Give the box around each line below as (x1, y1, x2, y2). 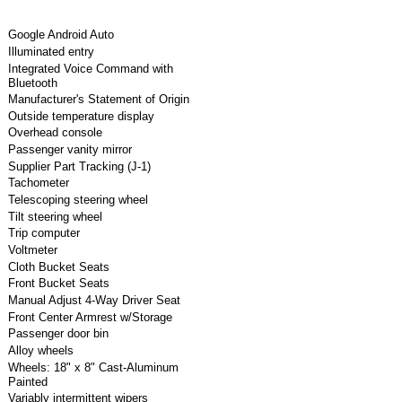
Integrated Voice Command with (7, 61, 173, 75)
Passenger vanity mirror (7, 143, 132, 157)
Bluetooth (7, 75, 57, 90)
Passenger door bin (7, 327, 109, 341)
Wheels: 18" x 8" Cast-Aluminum (7, 360, 179, 374)
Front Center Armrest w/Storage (7, 310, 172, 324)
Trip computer (7, 226, 80, 240)
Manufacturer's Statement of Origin (7, 92, 189, 107)
